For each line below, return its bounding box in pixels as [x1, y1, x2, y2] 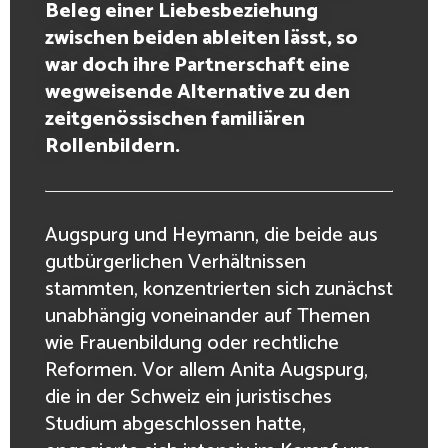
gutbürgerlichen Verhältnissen [45, 245, 306, 279]
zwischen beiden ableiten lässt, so [45, 21, 358, 55]
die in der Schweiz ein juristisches [45, 380, 332, 414]
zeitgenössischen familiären [45, 102, 305, 136]
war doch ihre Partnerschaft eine [45, 48, 350, 82]
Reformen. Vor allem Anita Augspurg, [45, 353, 368, 387]
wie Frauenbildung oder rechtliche [45, 326, 339, 360]
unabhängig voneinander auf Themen [45, 299, 370, 333]
